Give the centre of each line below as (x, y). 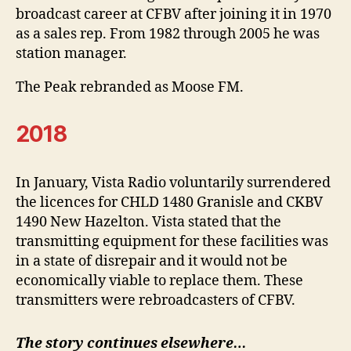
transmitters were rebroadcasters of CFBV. (156, 300)
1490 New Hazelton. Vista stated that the (148, 222)
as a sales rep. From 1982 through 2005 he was (168, 34)
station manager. (71, 53)
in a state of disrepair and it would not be (152, 261)
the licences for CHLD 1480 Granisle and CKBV (169, 202)
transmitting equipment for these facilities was (172, 241)
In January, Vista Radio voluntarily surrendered (173, 183)
